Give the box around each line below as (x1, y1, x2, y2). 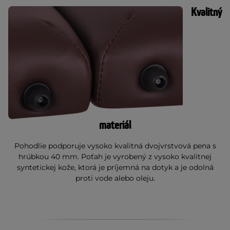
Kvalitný (190, 6, 222, 20)
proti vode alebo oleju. (75, 174, 155, 183)
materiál (99, 119, 131, 132)
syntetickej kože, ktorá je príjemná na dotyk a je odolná (16, 163, 214, 172)
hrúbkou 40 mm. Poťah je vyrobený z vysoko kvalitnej (18, 152, 212, 161)
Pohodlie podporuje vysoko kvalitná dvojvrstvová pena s (14, 141, 216, 150)
